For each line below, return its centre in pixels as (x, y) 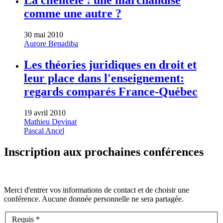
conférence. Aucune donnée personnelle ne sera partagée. (95, 199)
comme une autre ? (73, 14)
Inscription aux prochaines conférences (104, 152)
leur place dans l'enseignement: (104, 78)
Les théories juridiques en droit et (110, 65)
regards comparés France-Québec (111, 92)
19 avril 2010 (45, 113)
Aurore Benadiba (51, 44)
